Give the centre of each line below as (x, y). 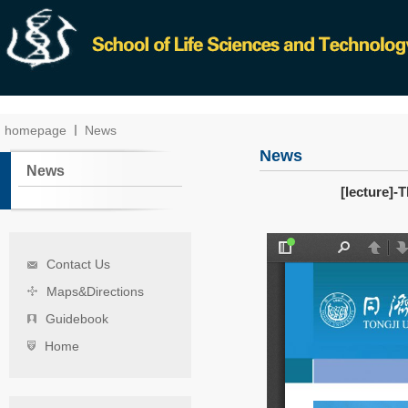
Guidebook (77, 319)
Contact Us (78, 264)
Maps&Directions (95, 291)
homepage (36, 130)
